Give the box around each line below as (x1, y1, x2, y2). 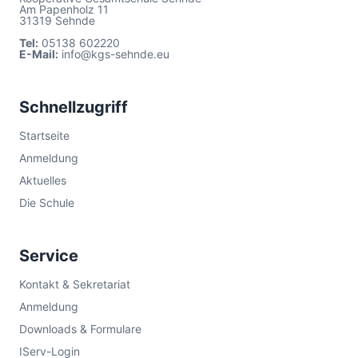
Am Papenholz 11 (19, 2, 109, 17)
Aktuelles (19, 173, 66, 188)
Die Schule (19, 196, 74, 210)
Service (19, 246, 78, 266)
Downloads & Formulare (19, 322, 141, 336)
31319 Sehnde (19, 14, 95, 28)
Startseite (19, 129, 70, 143)
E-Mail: (19, 47, 58, 62)
